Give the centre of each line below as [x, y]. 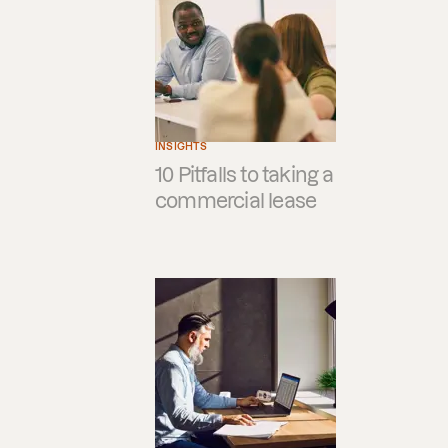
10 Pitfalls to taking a [244, 175]
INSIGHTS [181, 146]
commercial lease [236, 201]
